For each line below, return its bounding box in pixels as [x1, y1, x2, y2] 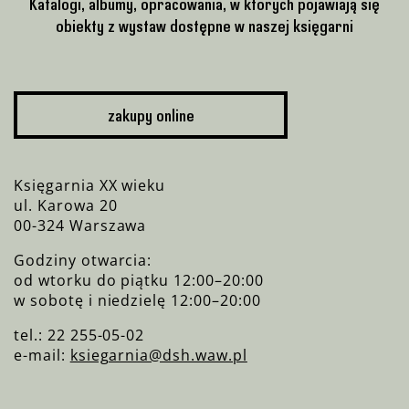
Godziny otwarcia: [14, 249, 152, 270]
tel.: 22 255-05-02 [14, 324, 145, 345]
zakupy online [107, 103, 194, 126]
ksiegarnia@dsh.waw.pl [69, 344, 247, 365]
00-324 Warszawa [14, 215, 147, 236]
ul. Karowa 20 [14, 194, 118, 215]
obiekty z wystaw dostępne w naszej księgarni [56, 14, 353, 37]
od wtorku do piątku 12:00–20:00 [14, 269, 264, 290]
